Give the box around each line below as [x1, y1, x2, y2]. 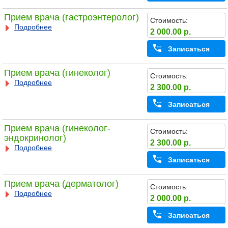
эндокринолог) [4, 133, 66, 144]
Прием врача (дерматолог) [4, 179, 119, 189]
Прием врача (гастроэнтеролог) [4, 12, 139, 23]
